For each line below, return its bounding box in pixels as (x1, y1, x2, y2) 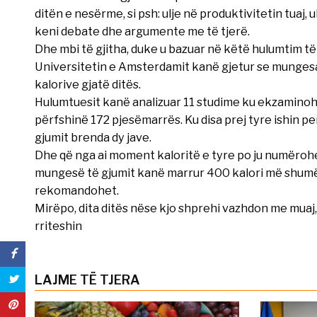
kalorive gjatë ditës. (34, 76, 141, 91)
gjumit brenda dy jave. (34, 129, 151, 144)
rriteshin (34, 218, 82, 233)
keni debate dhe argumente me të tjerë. (34, 23, 250, 38)
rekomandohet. (34, 183, 119, 197)
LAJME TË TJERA (34, 272, 140, 287)
